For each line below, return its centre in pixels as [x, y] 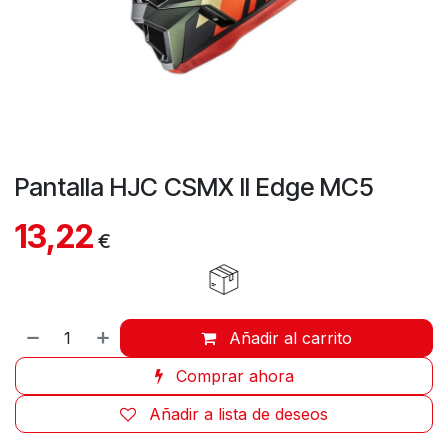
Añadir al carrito [288, 337]
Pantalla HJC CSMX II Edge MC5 [194, 187]
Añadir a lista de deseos [238, 413]
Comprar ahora [232, 375]
